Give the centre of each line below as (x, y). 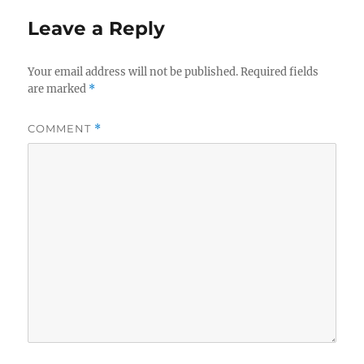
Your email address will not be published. (133, 72)
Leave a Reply (97, 29)
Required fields (280, 72)
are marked (58, 89)
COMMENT (61, 129)
